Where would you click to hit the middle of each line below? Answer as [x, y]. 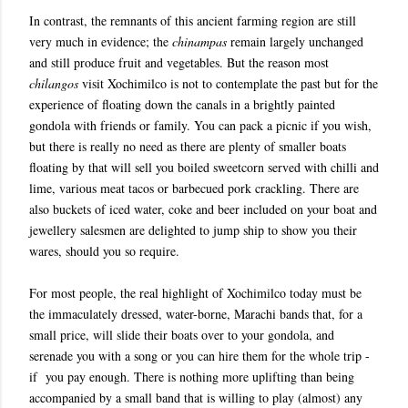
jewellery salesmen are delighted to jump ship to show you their [193, 230]
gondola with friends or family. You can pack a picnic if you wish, [200, 125]
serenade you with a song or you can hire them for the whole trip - [199, 356]
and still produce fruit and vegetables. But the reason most [179, 62]
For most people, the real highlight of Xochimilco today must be [195, 293]
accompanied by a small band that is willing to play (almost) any [196, 398]
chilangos [54, 83]
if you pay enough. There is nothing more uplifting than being [192, 377]
